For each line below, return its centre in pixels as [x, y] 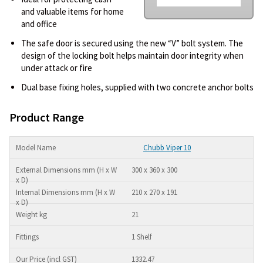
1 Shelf [141, 237]
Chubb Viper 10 [167, 147]
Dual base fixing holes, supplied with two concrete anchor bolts [137, 87]
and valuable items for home [73, 11]
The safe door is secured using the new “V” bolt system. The [132, 43]
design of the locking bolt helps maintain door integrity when [132, 55]
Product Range [47, 117]
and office [39, 23]
